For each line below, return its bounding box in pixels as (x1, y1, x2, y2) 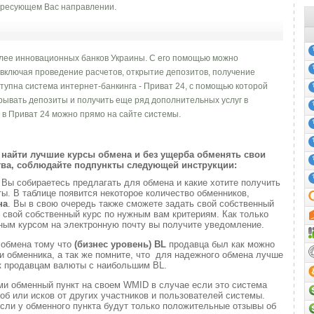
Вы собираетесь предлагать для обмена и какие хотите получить (1, 177, 280, 188)
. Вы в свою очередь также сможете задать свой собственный (7, 198, 274, 209)
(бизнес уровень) (74, 239, 151, 250)
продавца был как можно (169, 239, 275, 250)
